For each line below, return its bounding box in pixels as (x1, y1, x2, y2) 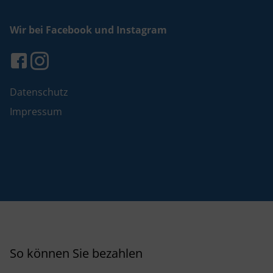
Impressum (10, 104, 62, 118)
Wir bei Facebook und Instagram (10, 23, 167, 37)
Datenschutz (10, 85, 68, 99)
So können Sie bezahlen (10, 244, 143, 261)
